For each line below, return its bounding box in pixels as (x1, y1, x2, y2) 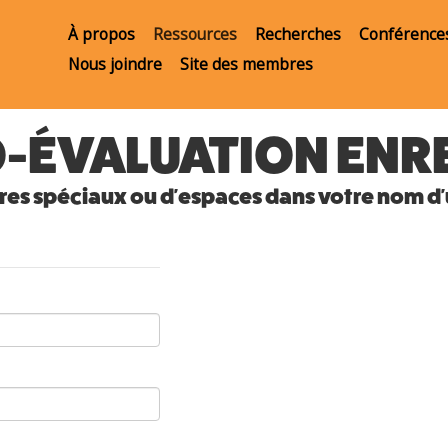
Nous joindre (68, 54, 162, 75)
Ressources (153, 24, 237, 45)
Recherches (255, 24, 341, 45)
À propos (68, 24, 135, 45)
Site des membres (180, 54, 313, 75)
